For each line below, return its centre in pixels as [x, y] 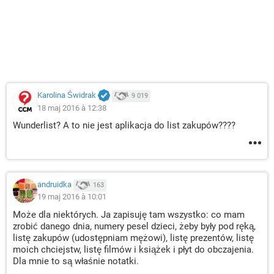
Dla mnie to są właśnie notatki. [76, 261]
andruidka [54, 185]
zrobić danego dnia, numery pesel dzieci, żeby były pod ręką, [134, 226]
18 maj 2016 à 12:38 [72, 108]
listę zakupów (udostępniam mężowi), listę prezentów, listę [133, 238]
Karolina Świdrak [67, 95]
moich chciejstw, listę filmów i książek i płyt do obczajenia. [133, 250]
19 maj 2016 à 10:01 [72, 197]
